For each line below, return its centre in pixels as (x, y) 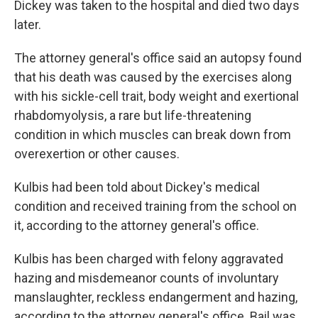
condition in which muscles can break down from (153, 135)
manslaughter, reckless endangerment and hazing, (156, 297)
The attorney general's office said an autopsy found (158, 58)
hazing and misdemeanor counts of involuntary (147, 278)
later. (28, 24)
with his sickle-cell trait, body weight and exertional (157, 96)
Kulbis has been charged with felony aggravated (149, 259)
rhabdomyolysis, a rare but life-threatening (133, 115)
